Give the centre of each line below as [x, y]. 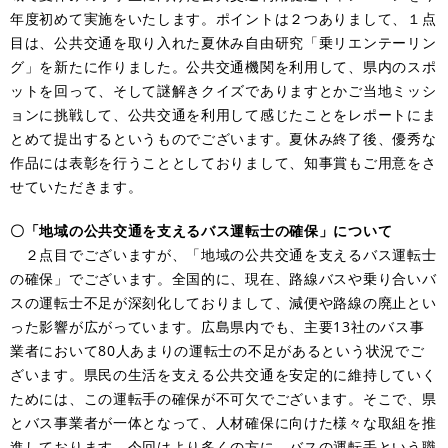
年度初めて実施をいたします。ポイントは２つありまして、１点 [223, 18]
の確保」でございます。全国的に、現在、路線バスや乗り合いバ [223, 278]
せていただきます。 [76, 186]
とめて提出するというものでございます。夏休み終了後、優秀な [223, 138]
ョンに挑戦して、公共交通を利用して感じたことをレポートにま [223, 114]
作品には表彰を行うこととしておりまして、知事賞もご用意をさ [223, 162]
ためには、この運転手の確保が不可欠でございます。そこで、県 [223, 398]
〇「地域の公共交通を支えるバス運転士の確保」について [201, 230]
